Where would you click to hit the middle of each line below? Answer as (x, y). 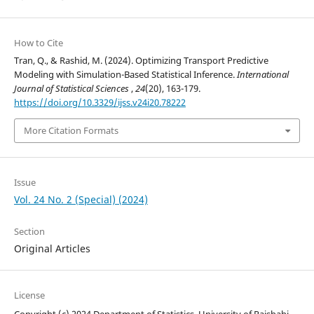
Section (29, 231)
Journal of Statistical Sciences (72, 89)
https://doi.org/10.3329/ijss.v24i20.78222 (100, 103)
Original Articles (52, 248)
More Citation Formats (71, 131)
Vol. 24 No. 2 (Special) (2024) (81, 199)
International (262, 75)
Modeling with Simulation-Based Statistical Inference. (125, 75)
